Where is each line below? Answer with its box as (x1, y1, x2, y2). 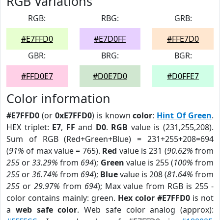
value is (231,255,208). (128, 122, 214, 133)
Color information (6, 90, 110, 107)
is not (190, 192, 214, 203)
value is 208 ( (118, 169, 167, 180)
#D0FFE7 (167, 71, 199, 82)
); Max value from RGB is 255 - (97, 181, 214, 192)
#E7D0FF (94, 33, 126, 44)
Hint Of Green (157, 110, 212, 121)
